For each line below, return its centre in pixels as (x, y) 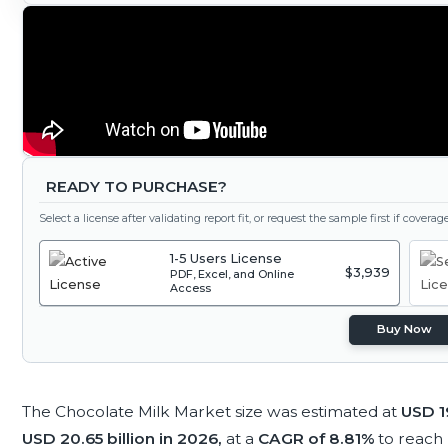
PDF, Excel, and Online (232, 274)
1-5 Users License (226, 259)
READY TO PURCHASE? (136, 187)
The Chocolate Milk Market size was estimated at (211, 411)
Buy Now (405, 329)
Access (191, 288)
